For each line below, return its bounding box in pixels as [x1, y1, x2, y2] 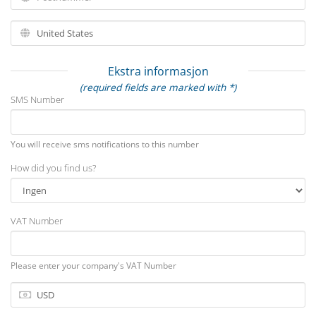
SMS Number [11, 93, 64, 106]
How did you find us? [11, 162, 96, 174]
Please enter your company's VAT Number [11, 260, 176, 272]
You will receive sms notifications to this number [11, 138, 199, 150]
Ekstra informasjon [107, 63, 209, 79]
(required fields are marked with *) [80, 80, 236, 94]
